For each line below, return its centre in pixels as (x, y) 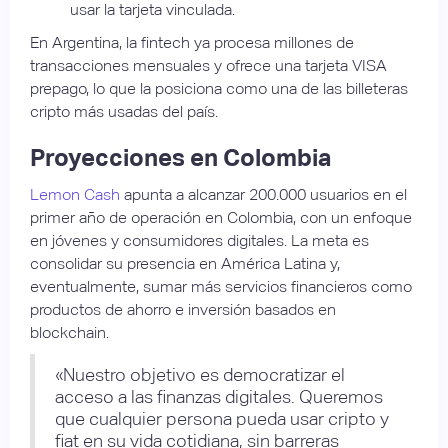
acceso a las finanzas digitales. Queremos (219, 396)
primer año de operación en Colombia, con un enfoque (221, 217)
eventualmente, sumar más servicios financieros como (221, 286)
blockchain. (69, 332)
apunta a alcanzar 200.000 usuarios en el (263, 194)
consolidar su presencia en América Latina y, (185, 263)
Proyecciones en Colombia (180, 157)
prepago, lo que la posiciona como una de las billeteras (219, 88)
